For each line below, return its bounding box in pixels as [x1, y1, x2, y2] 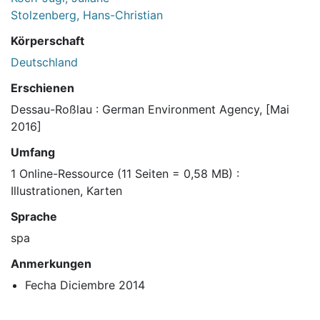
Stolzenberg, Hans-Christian [11, 8, 163, 23]
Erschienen [11, 81, 74, 96]
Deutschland [11, 55, 78, 70]
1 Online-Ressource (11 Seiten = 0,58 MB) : [11, 166, 239, 181]
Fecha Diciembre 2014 [25, 278, 145, 293]
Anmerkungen [11, 256, 91, 271]
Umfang [11, 145, 55, 160]
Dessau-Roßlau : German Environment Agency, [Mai [11, 102, 289, 117]
